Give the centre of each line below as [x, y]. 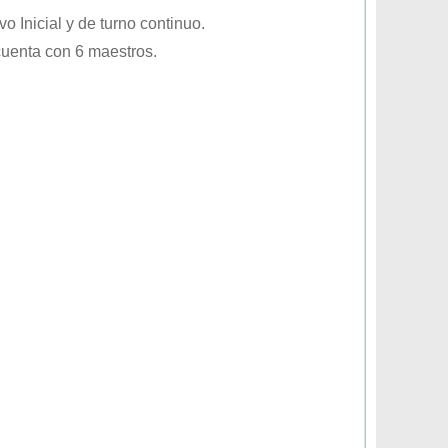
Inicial [41, 23]
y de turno [101, 23]
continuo [170, 23]
